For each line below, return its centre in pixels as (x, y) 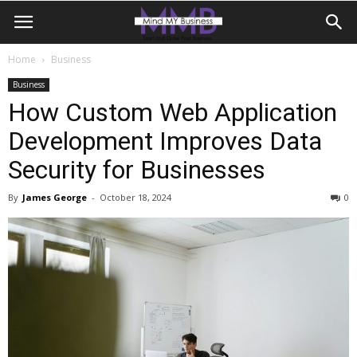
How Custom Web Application (173, 112)
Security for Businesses (137, 170)
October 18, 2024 (135, 197)
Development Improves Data (165, 141)
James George (55, 197)
